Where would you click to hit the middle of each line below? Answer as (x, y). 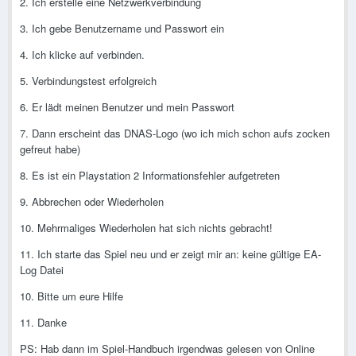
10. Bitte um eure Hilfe (72, 296)
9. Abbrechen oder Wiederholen (92, 202)
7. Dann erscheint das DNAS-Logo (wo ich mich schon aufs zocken (175, 133)
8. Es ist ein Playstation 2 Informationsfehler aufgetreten (150, 176)
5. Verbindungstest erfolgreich (88, 81)
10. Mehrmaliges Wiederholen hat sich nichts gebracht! (146, 228)
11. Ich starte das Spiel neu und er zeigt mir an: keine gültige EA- (170, 254)
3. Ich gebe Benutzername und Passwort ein (122, 29)
